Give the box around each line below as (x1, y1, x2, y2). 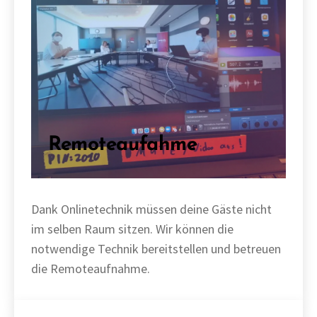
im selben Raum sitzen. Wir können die (31, 221, 234, 237)
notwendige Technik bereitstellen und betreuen (31, 241, 281, 257)
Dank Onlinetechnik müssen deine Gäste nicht (31, 201, 272, 217)
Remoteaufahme (48, 135, 197, 155)
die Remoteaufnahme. (31, 260, 150, 277)
